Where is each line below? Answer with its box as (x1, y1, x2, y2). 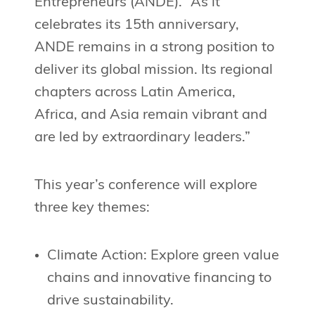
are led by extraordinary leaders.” (34, 131, 250, 146)
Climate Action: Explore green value (46, 249, 279, 264)
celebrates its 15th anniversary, (34, 18, 239, 33)
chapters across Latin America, (34, 86, 236, 101)
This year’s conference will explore (34, 179, 257, 193)
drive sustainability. (46, 294, 174, 309)
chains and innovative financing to (46, 271, 271, 286)
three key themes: (34, 201, 150, 216)
